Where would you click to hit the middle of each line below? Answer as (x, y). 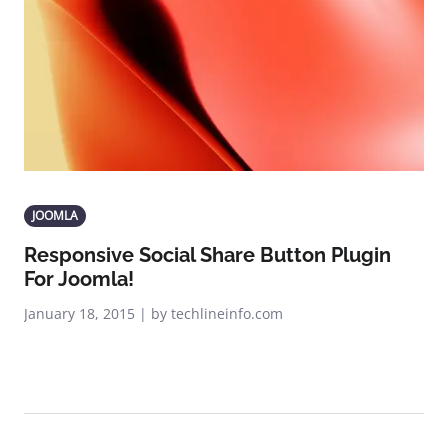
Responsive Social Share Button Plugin (207, 255)
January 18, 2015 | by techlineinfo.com (153, 313)
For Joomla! (79, 279)
